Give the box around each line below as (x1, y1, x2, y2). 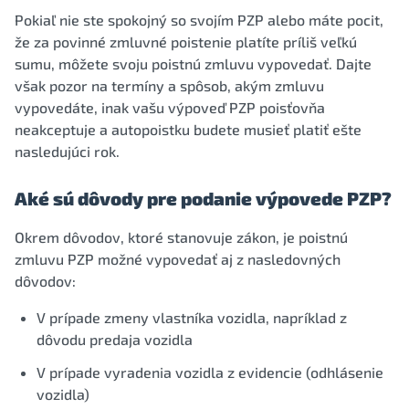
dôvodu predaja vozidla (37, 330, 193, 348)
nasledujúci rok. (15, 142, 120, 160)
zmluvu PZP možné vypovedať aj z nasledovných (15, 250, 341, 267)
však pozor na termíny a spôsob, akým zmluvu (15, 77, 324, 94)
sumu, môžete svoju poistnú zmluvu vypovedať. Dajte (15, 55, 372, 72)
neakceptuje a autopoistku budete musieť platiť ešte (15, 121, 362, 138)
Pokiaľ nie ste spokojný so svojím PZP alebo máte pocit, (15, 11, 383, 28)
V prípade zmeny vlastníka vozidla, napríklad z (37, 309, 347, 326)
